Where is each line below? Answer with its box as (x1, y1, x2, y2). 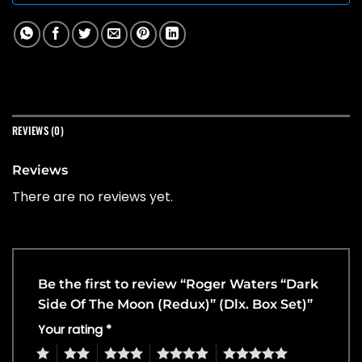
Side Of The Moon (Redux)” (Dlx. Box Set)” (38, 296, 316, 312)
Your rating (38, 321, 106, 338)
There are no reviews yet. (12, 187, 173, 206)
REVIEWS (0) (12, 122, 64, 138)
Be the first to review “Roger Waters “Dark (38, 276, 318, 292)
